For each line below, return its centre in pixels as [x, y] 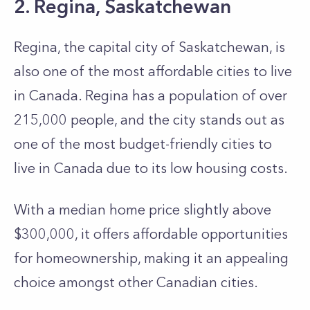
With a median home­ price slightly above [143, 210]
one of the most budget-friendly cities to [143, 144]
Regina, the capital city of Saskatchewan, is [149, 47]
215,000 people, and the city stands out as [149, 120]
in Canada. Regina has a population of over [151, 95]
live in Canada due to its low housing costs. [153, 168]
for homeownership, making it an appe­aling [151, 258]
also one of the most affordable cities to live [153, 71]
